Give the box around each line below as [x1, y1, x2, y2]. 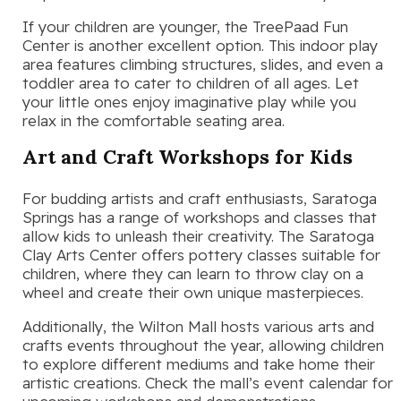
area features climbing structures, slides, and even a [22, 55, 383, 74]
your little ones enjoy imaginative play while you [22, 92, 356, 112]
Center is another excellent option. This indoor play [22, 36, 378, 55]
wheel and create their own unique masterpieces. [22, 282, 363, 302]
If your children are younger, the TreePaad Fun [22, 17, 348, 37]
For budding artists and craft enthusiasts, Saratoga [22, 188, 377, 208]
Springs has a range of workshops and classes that [22, 207, 377, 226]
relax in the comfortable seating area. [22, 111, 285, 131]
